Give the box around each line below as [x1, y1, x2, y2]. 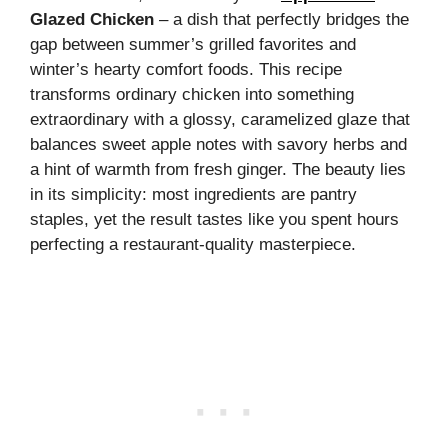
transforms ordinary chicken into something [30, 84, 354, 104]
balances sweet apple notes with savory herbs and [30, 134, 407, 154]
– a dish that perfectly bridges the [154, 9, 409, 29]
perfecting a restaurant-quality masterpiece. [30, 234, 356, 254]
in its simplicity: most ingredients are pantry [30, 184, 357, 204]
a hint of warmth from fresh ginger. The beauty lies [30, 159, 406, 179]
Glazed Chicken [30, 9, 154, 29]
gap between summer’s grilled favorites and [30, 34, 356, 54]
